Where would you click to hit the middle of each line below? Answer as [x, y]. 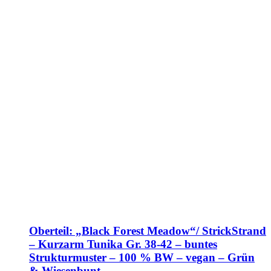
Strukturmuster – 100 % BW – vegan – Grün [142, 257]
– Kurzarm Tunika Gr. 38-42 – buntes [123, 244]
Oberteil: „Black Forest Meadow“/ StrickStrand [148, 230]
